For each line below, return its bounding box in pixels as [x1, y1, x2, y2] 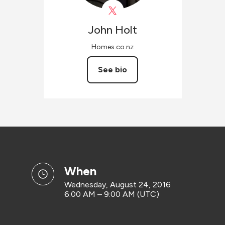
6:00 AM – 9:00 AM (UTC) [64, 189, 159, 199]
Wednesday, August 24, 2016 [64, 180, 171, 189]
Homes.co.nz [91, 43, 134, 51]
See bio [98, 65, 127, 74]
